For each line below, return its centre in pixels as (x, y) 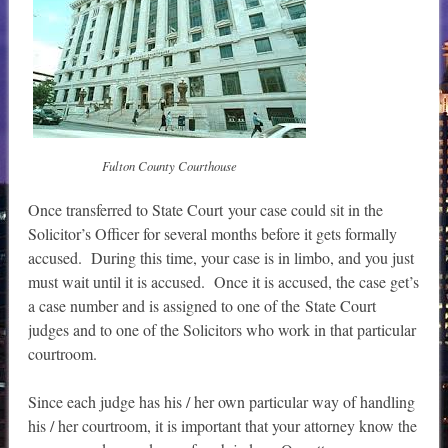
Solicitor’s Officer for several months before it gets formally (212, 234)
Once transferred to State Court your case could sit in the (205, 210)
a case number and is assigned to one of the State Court (201, 306)
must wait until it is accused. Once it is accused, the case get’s (223, 282)
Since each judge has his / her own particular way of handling (221, 402)
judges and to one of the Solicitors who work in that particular (221, 330)
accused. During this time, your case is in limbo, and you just (220, 258)
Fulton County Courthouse (169, 165)
